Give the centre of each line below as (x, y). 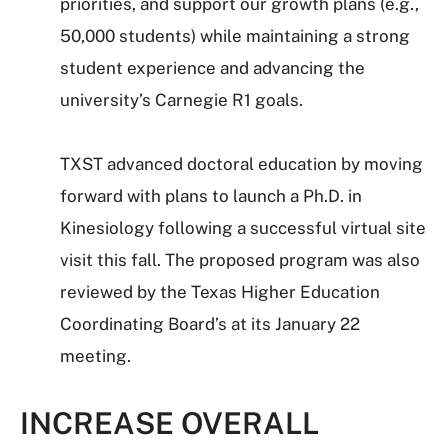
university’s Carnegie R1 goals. (181, 100)
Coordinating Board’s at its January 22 (210, 324)
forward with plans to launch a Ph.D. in (211, 196)
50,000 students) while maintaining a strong (235, 36)
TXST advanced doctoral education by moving (241, 164)
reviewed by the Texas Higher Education (220, 292)
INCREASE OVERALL (169, 423)
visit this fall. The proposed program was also (240, 260)
